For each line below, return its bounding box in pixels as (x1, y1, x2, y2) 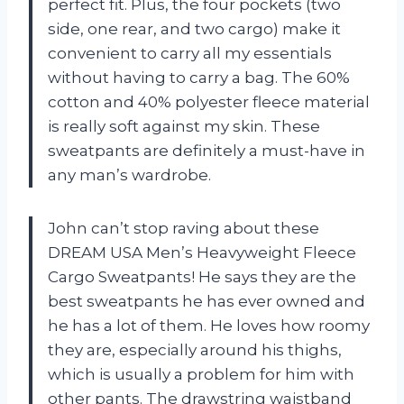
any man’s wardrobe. (48, 166, 211, 185)
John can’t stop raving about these (48, 219, 319, 238)
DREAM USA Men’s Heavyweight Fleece (48, 243, 356, 262)
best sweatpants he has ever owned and (48, 292, 365, 311)
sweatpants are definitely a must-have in (48, 142, 365, 161)
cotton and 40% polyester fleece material (48, 93, 370, 112)
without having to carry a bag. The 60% (48, 69, 350, 87)
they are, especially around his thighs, (48, 341, 342, 360)
